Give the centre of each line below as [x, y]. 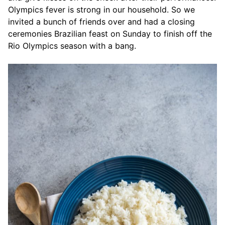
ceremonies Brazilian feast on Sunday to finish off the [110, 33]
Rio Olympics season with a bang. [72, 45]
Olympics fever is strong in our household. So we [101, 9]
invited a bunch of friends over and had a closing [101, 21]
